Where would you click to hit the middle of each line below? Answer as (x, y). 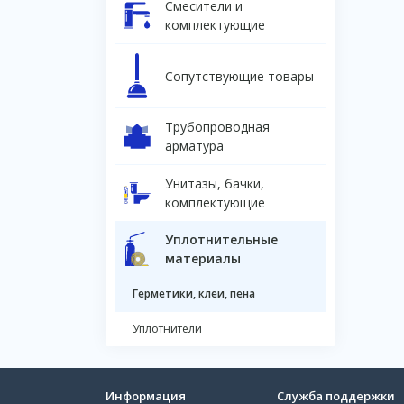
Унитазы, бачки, (215, 184)
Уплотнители (167, 329)
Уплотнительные (221, 240)
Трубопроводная (217, 127)
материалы (203, 259)
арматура (194, 146)
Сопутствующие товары (239, 76)
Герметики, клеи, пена (194, 294)
